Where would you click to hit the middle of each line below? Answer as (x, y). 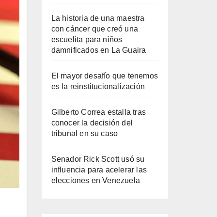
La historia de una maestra (98, 18)
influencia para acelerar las (99, 170)
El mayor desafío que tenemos (105, 76)
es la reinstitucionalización (98, 86)
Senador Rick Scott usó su (98, 159)
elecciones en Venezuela (96, 180)
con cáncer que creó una (95, 29)
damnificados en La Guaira (99, 50)
